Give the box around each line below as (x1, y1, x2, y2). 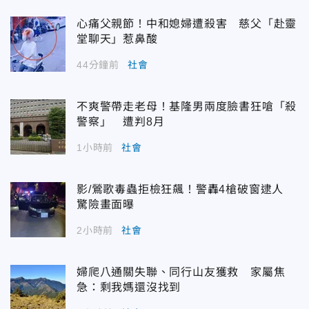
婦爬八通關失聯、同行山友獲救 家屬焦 (77, 266, 286, 279)
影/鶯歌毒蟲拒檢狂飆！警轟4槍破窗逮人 (77, 183, 295, 196)
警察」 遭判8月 (77, 116, 165, 128)
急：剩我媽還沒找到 (77, 281, 181, 294)
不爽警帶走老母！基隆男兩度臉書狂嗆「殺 (77, 101, 297, 113)
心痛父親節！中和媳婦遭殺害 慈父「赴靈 (77, 18, 297, 30)
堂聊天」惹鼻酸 (77, 33, 158, 46)
